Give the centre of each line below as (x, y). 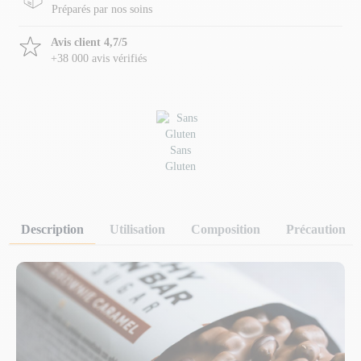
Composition (226, 230)
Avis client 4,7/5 (89, 43)
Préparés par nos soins (102, 10)
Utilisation (137, 230)
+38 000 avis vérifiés (99, 59)
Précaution (316, 230)
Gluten (180, 167)
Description (52, 230)
